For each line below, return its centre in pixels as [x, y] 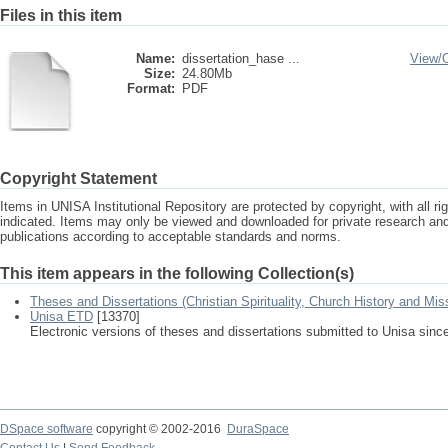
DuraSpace [258, 429]
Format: [151, 88]
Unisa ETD [61, 316]
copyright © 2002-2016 [160, 429]
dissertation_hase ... [241, 58]
